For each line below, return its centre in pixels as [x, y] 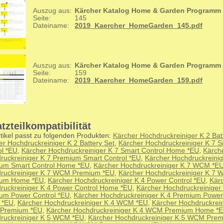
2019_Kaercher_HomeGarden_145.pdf [139, 25]
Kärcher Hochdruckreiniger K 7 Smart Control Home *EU [110, 151]
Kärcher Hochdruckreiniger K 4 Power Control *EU [127, 181]
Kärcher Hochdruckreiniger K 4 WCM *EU [83, 203]
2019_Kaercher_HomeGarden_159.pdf [139, 80]
